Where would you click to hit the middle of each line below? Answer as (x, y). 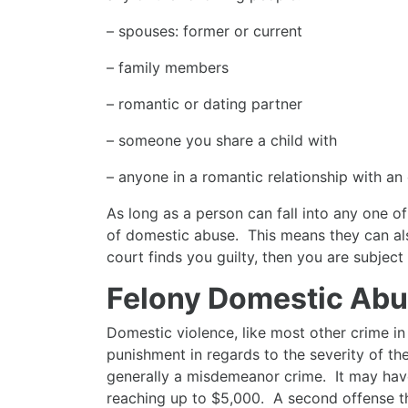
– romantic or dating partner (204, 103)
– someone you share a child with (222, 140)
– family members (168, 67)
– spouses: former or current (204, 31)
